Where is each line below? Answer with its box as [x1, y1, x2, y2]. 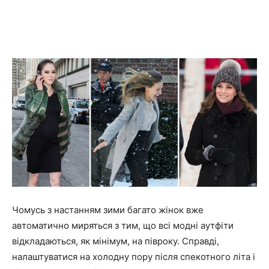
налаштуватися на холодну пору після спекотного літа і [12, 251, 255, 263]
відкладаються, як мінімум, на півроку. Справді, [12, 235, 219, 247]
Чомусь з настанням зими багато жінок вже [12, 204, 204, 216]
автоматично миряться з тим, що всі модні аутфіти [12, 220, 234, 232]
